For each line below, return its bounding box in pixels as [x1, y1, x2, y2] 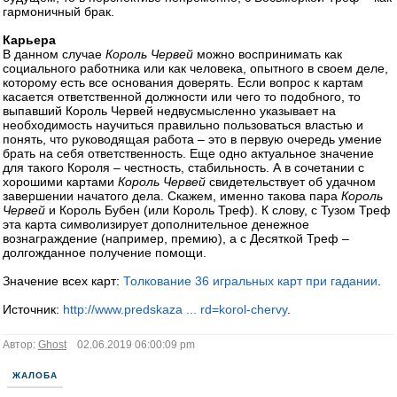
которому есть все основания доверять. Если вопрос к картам [3, 75, 363, 90]
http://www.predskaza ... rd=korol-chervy [63, 302, 287, 316]
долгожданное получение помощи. [3, 245, 206, 260]
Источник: [3, 302, 63, 316]
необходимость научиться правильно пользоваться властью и [3, 118, 363, 132]
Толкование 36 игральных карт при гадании [123, 274, 378, 288]
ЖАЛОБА [12, 370, 58, 380]
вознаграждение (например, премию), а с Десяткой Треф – [3, 231, 349, 245]
